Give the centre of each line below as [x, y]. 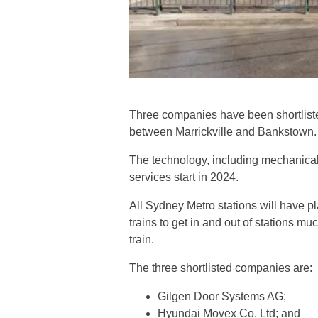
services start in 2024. [184, 177]
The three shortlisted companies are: [221, 268]
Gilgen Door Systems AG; [222, 296]
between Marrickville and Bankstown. [223, 131]
